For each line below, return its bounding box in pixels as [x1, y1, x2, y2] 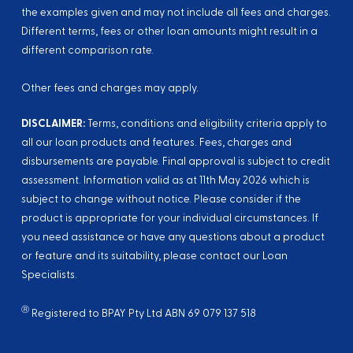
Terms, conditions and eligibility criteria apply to [84, 116, 327, 131]
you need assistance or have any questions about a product [20, 229, 325, 244]
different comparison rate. [20, 43, 154, 58]
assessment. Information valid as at [20, 173, 199, 188]
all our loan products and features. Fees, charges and [20, 135, 292, 150]
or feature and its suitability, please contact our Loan [20, 248, 288, 263]
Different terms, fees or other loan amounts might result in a [20, 24, 318, 39]
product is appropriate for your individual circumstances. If [20, 210, 318, 225]
